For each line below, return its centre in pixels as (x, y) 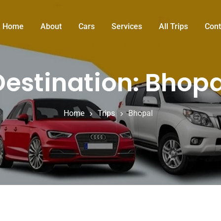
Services (127, 26)
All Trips (173, 26)
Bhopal (140, 113)
